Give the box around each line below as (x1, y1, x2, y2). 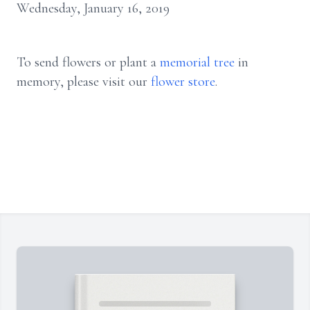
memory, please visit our (17, 73, 151, 90)
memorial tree (160, 54, 235, 71)
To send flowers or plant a (17, 54, 160, 71)
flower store (151, 73, 215, 90)
